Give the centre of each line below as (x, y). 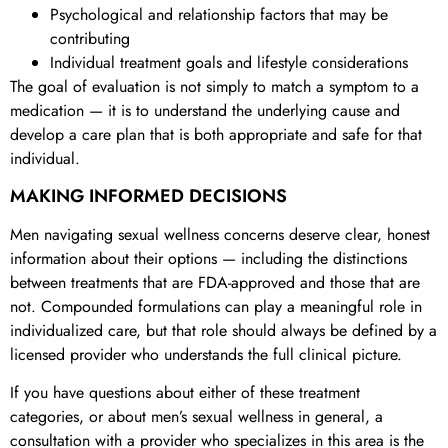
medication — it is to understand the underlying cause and (205, 111)
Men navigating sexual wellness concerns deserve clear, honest (220, 234)
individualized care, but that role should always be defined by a (223, 330)
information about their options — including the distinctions (208, 258)
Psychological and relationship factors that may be (219, 15)
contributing (90, 39)
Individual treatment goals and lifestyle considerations (229, 63)
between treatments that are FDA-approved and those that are (215, 282)
